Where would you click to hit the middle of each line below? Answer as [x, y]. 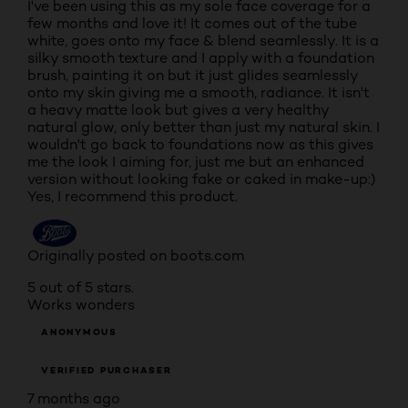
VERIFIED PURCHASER [107, 370]
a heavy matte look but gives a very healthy [178, 110]
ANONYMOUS [79, 332]
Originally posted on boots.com [136, 255]
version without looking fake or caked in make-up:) [202, 179]
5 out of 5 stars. [81, 287]
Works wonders [81, 305]
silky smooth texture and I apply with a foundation [201, 58]
